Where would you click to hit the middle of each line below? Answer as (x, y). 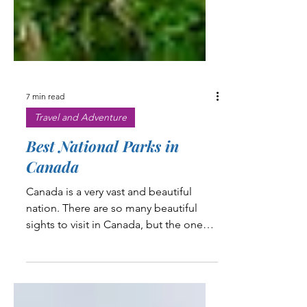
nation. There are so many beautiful (112, 279)
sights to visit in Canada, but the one (114, 296)
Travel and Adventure (81, 188)
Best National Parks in (102, 217)
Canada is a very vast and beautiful (109, 263)
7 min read (45, 167)
